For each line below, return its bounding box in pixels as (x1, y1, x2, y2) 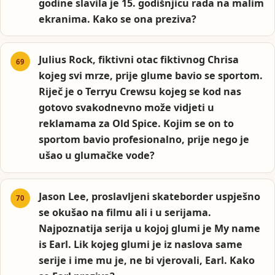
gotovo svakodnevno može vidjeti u (39, 101, 215, 115)
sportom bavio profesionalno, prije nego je (39, 133, 250, 147)
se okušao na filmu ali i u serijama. (39, 205, 212, 219)
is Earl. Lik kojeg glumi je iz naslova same (39, 237, 243, 251)
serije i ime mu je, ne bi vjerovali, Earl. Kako (39, 253, 255, 267)
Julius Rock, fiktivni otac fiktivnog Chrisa (39, 53, 239, 67)
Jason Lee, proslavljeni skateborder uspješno (39, 189, 261, 203)
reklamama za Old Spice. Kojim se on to (39, 117, 234, 131)
